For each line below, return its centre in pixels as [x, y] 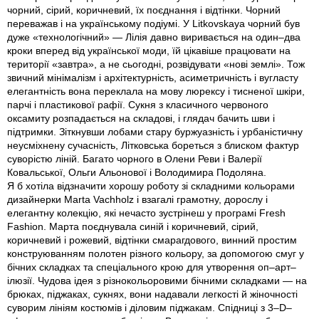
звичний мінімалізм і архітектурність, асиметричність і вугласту [153, 78]
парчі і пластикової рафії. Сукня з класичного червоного [138, 105]
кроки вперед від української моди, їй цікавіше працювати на [149, 51]
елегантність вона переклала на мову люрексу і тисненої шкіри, [156, 91]
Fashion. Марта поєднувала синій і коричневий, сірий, [133, 227]
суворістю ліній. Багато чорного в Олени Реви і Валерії [135, 159]
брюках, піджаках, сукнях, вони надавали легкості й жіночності [152, 294]
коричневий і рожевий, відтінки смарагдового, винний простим [152, 240]
